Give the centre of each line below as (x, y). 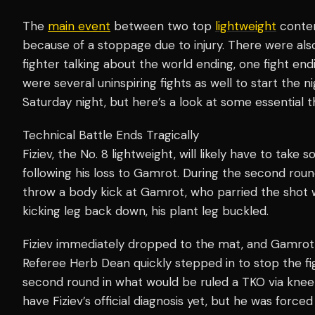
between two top (163, 26)
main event (79, 26)
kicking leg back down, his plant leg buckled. (146, 211)
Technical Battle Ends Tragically (111, 135)
